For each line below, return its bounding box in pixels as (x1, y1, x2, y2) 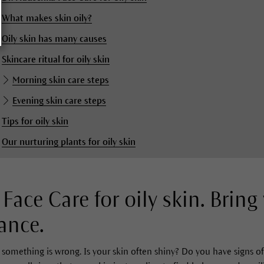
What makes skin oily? (2, 12, 93, 23)
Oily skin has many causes (2, 33, 107, 44)
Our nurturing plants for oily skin (2, 136, 136, 147)
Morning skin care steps (12, 74, 110, 85)
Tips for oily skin (2, 115, 69, 126)
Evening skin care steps (12, 95, 107, 105)
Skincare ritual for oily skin (2, 54, 110, 64)
